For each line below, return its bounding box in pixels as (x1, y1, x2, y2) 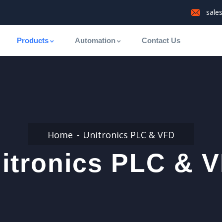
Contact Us (141, 36, 180, 45)
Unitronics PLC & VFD (83, 129, 174, 141)
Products (16, 36, 49, 45)
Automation (74, 36, 115, 45)
